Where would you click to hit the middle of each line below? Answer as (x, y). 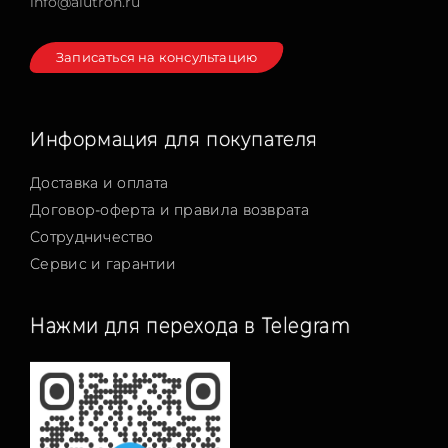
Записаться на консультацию (157, 56)
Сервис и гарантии (103, 263)
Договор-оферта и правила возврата (169, 209)
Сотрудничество (92, 236)
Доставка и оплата (99, 182)
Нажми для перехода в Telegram (190, 325)
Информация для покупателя (174, 138)
